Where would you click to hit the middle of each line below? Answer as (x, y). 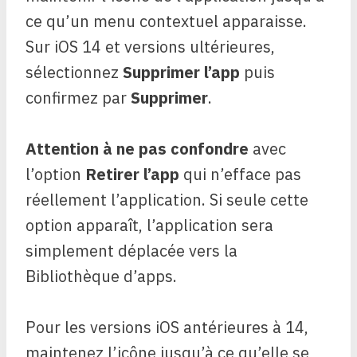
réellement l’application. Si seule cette (167, 200)
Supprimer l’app (181, 72)
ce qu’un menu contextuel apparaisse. (166, 21)
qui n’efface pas (240, 174)
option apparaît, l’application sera (149, 225)
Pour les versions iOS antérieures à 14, (167, 327)
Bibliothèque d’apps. (101, 276)
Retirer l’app (132, 174)
